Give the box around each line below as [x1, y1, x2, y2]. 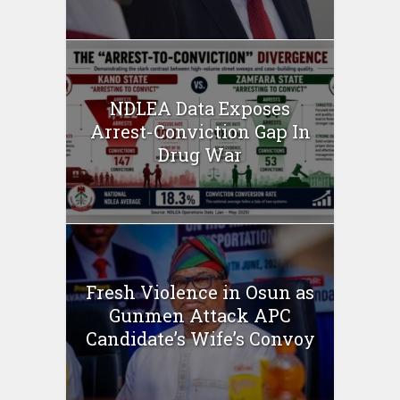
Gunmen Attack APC [109, 304, 291, 328]
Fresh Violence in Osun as [86, 280, 314, 304]
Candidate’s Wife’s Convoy [85, 327, 315, 351]
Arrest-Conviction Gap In [89, 120, 311, 144]
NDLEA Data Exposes [110, 96, 290, 121]
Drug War [158, 143, 242, 167]
